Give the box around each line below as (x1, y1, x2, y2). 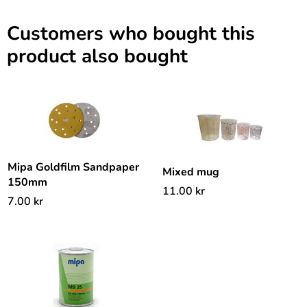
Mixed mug (162, 164, 219, 180)
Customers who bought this (7, 21, 255, 47)
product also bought (7, 43, 188, 69)
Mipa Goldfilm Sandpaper (8, 160, 139, 175)
